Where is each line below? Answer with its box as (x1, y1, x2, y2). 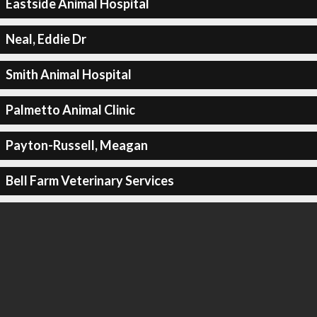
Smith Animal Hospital (5, 67, 132, 82)
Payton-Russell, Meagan (5, 137, 148, 153)
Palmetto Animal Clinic (5, 102, 135, 117)
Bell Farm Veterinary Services (5, 173, 174, 188)
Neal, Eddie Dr (5, 31, 86, 47)
